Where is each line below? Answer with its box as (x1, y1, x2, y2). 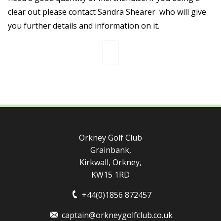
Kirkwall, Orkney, (79, 156, 142, 168)
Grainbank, (90, 144, 131, 155)
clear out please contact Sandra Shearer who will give (8, 6, 206, 17)
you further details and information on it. (8, 20, 159, 31)
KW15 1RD (91, 169, 130, 180)
